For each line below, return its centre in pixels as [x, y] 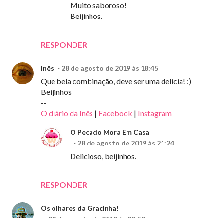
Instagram [155, 113]
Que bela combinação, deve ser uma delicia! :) [116, 81]
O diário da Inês [67, 113]
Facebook [115, 113]
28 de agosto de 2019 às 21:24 [126, 143]
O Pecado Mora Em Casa [110, 132]
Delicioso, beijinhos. [103, 156]
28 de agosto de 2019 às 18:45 [110, 68]
